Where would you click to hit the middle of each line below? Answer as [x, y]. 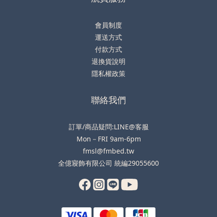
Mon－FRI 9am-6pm [108, 139]
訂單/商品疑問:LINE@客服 [108, 126]
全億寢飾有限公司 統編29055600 [108, 163]
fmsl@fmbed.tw [108, 151]
